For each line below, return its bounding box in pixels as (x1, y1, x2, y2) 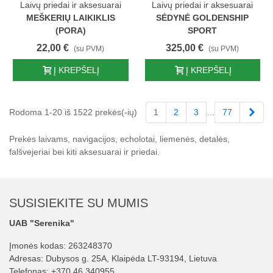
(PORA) (55, 26, 86, 36)
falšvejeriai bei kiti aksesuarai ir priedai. (9, 147, 160, 157)
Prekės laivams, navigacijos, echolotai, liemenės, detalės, (9, 134, 230, 144)
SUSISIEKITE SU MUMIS (9, 196, 148, 210)
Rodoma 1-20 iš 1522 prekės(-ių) (9, 107, 137, 118)
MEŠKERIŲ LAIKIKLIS (26, 13, 115, 23)
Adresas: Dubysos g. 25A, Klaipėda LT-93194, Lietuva (9, 253, 217, 264)
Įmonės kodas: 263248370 (9, 241, 112, 251)
